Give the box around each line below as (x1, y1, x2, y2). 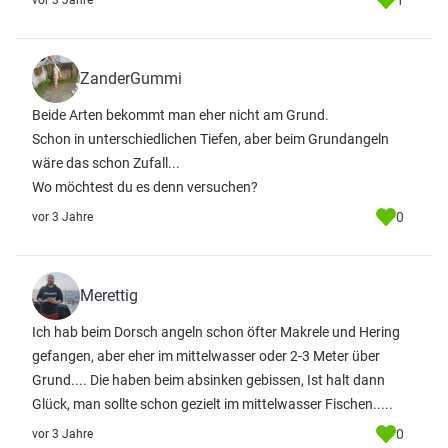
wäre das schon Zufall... (32, 155, 180, 171)
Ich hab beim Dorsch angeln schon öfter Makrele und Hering (32, 324, 400, 340)
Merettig (80, 286, 138, 305)
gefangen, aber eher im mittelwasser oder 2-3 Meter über (32, 348, 380, 364)
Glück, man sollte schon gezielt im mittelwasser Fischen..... (32, 396, 393, 412)
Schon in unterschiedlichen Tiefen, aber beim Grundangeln (32, 131, 389, 147)
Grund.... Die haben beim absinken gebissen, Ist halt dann (32, 372, 385, 388)
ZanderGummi (80, 69, 182, 88)
